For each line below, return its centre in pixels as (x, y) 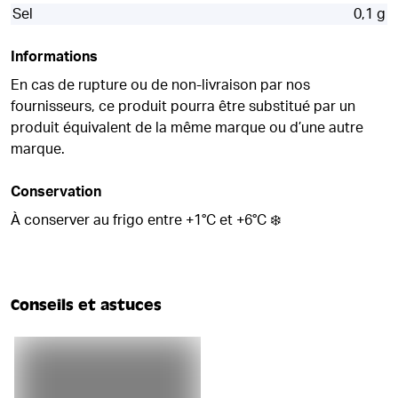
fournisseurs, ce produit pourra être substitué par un (183, 107)
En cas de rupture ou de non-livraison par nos (160, 85)
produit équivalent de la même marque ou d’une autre (187, 128)
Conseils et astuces (86, 305)
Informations (54, 57)
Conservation (56, 192)
